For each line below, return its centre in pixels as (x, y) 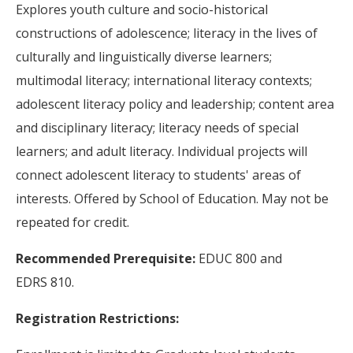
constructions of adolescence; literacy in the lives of (167, 33)
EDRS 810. (45, 282)
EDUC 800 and (240, 258)
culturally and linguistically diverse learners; (144, 57)
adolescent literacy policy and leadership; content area (175, 104)
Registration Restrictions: (97, 318)
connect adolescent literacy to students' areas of (158, 175)
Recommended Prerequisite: (107, 258)
